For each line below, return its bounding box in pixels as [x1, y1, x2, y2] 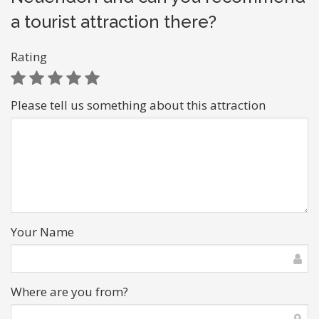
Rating [11, 48, 47, 65]
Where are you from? [11, 283, 128, 300]
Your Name [11, 224, 74, 240]
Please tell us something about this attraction [11, 97, 266, 113]
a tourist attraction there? [11, 11, 216, 32]
